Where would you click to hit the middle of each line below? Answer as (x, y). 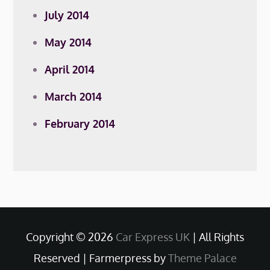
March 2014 (74, 96)
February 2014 (80, 124)
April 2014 (70, 69)
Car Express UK (153, 237)
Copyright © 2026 (71, 237)
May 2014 (68, 42)
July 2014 (67, 15)
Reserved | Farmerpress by (101, 258)
